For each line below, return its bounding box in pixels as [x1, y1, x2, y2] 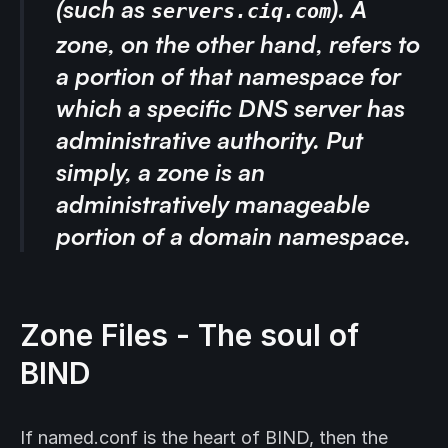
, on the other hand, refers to [108, 29, 420, 60]
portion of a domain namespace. [56, 221, 411, 252]
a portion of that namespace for [56, 61, 401, 92]
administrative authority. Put [56, 125, 363, 156]
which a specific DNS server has [56, 93, 405, 124]
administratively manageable [56, 189, 370, 220]
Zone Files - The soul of [20, 317, 359, 354]
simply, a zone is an [56, 157, 265, 188]
